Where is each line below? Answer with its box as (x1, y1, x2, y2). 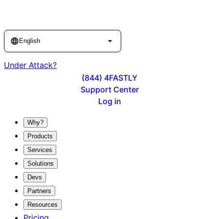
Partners (27, 187, 51, 195)
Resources (27, 200, 58, 208)
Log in (98, 96, 121, 106)
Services (27, 146, 52, 153)
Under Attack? (4, 60, 57, 70)
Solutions (27, 159, 54, 167)
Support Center (80, 84, 139, 94)
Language (3, 31, 40, 41)
